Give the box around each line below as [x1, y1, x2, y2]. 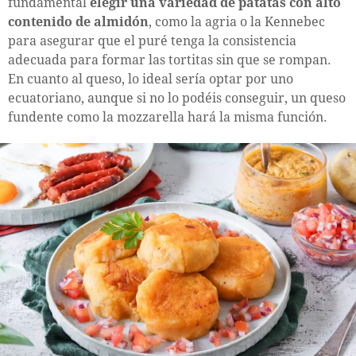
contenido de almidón [8, 14, 149, 29]
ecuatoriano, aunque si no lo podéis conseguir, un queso [8, 90, 346, 106]
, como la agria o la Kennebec [149, 14, 325, 29]
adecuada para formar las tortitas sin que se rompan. [8, 52, 331, 68]
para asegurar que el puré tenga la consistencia [8, 33, 296, 48]
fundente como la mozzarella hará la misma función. [8, 109, 327, 125]
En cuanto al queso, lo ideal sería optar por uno [8, 71, 293, 87]
